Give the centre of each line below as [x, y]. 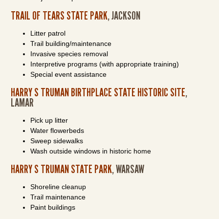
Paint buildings [53, 207]
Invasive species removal [69, 54]
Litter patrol [48, 33]
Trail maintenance [58, 197]
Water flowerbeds [57, 131]
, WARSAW [128, 169]
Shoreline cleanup [58, 187]
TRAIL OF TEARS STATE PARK [59, 15]
